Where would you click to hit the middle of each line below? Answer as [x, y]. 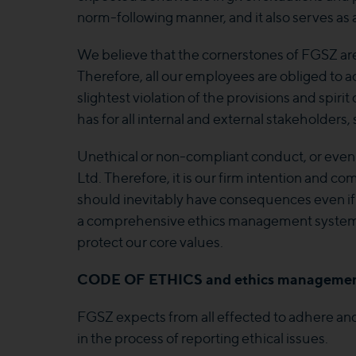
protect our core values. [150, 242]
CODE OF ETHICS [141, 279]
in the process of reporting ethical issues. [203, 338]
